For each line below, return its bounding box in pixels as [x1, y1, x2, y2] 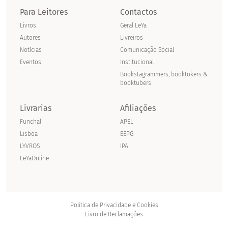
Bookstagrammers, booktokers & [120, 70, 208, 78]
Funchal [20, 118, 42, 125]
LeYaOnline [20, 154, 49, 162]
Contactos [120, 7, 157, 17]
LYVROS [20, 142, 40, 150]
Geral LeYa [120, 21, 147, 29]
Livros [20, 21, 37, 29]
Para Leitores [20, 7, 68, 17]
